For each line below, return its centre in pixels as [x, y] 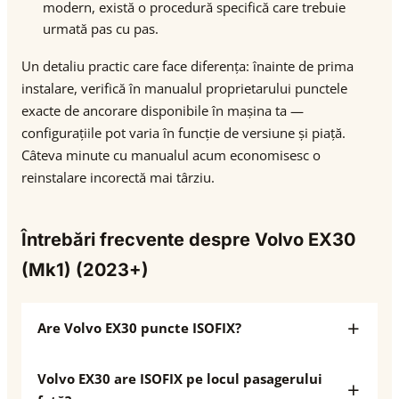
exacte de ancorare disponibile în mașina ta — [163, 110]
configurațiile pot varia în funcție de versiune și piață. [183, 133]
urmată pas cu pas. [101, 28]
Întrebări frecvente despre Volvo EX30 [188, 240]
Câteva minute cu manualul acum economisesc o [171, 155]
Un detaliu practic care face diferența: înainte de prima [187, 66]
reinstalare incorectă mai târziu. [118, 177]
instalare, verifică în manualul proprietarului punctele [184, 88]
